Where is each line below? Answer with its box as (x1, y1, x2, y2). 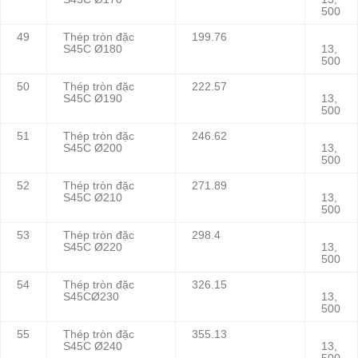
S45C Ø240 (63, 340, 122, 353)
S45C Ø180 (63, 43, 122, 56)
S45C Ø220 (63, 241, 122, 254)
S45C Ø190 (63, 93, 122, 105)
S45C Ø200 (63, 142, 122, 155)
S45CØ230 (63, 291, 119, 304)
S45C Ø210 (63, 192, 122, 205)
